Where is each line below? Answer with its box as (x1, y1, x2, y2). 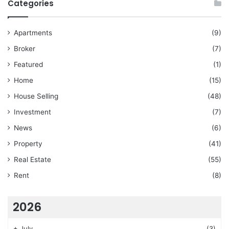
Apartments (14, 29, 52, 37)
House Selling (14, 92, 58, 101)
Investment (14, 108, 51, 117)
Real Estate (14, 155, 51, 164)
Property (14, 140, 42, 148)
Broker (14, 44, 35, 53)
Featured (14, 60, 43, 69)
